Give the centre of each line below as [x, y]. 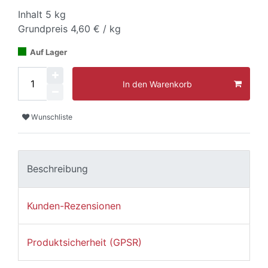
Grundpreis [44, 29]
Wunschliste [52, 117]
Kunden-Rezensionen [74, 205]
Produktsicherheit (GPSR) [84, 243]
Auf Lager [48, 52]
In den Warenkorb [157, 84]
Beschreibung [57, 169]
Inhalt [32, 14]
